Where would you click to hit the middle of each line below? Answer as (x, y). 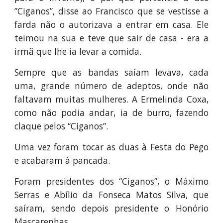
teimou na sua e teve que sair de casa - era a (111, 38)
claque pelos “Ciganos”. (61, 126)
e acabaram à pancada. (62, 160)
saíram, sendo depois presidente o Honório (111, 208)
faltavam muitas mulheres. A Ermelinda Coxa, (111, 99)
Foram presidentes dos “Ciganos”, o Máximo (111, 181)
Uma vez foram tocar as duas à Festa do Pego (111, 147)
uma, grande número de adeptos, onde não (111, 86)
